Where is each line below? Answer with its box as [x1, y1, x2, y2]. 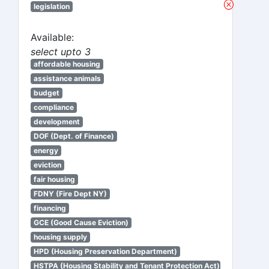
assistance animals [33, 74, 101, 83]
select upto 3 [31, 46, 91, 58]
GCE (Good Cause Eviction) [33, 218, 128, 227]
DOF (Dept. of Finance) [33, 131, 114, 141]
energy [33, 146, 58, 155]
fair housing [33, 175, 75, 184]
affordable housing [33, 59, 100, 68]
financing [33, 204, 66, 213]
